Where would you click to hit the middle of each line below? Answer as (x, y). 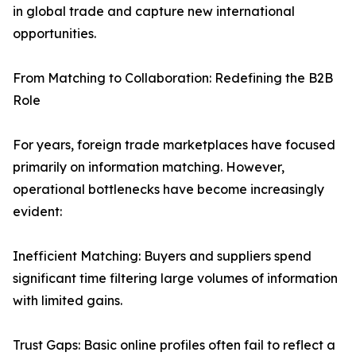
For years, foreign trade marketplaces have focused (174, 145)
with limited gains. (68, 301)
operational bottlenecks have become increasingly (168, 190)
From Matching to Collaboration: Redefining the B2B (173, 78)
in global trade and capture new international (154, 12)
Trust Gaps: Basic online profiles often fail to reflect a (174, 345)
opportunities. (54, 34)
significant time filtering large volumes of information (175, 279)
